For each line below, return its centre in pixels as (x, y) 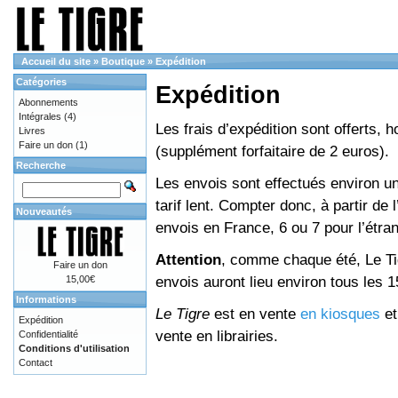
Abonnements (48, 102)
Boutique (123, 61)
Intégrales (40, 116)
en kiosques (340, 314)
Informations (46, 299)
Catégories (41, 82)
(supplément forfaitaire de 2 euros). (272, 151)
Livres (32, 131)
